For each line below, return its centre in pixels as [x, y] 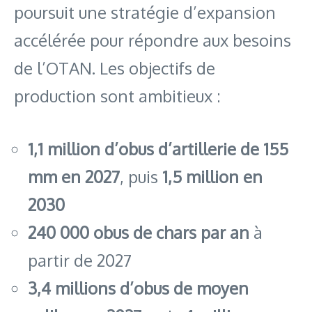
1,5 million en [212, 176]
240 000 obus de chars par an [139, 232]
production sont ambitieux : [117, 95]
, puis [141, 176]
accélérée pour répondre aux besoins [153, 40]
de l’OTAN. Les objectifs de [115, 68]
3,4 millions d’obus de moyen [138, 288]
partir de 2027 [80, 260]
